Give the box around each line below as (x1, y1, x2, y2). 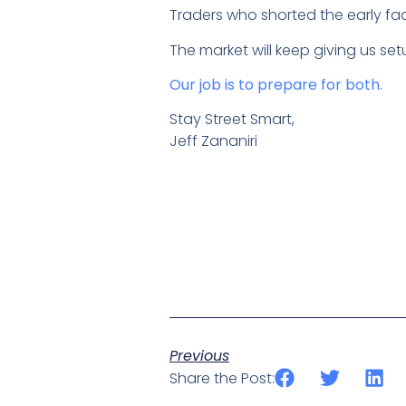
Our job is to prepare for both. (169, 74, 382, 96)
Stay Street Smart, (169, 109, 295, 130)
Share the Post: (169, 368, 275, 390)
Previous (169, 345, 229, 367)
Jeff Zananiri (169, 130, 257, 152)
